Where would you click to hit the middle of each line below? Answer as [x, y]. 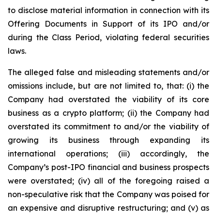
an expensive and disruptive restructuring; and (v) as [108, 208]
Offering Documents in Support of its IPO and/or [108, 24]
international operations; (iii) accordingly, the [108, 154]
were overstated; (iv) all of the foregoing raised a [108, 181]
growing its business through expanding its [108, 140]
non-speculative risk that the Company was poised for [108, 194]
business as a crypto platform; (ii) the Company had [108, 113]
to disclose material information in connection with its [108, 10]
